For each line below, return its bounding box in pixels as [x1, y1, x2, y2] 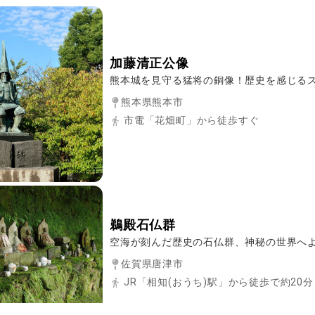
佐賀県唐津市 [121, 257, 184, 269]
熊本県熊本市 [121, 96, 184, 108]
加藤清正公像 [110, 56, 189, 70]
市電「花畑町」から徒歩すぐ [124, 114, 259, 126]
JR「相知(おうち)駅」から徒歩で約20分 [124, 276, 314, 288]
